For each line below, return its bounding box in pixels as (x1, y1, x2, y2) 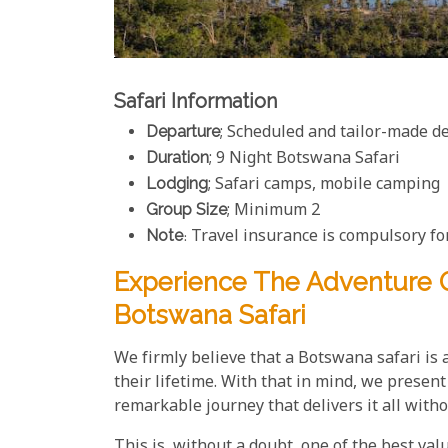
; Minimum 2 (227, 199, 320, 223)
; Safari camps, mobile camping (208, 173, 440, 197)
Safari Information (114, 88, 277, 113)
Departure (146, 121, 220, 141)
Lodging (146, 173, 208, 193)
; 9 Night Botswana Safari (209, 147, 400, 171)
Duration (146, 147, 209, 167)
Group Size (146, 199, 227, 219)
